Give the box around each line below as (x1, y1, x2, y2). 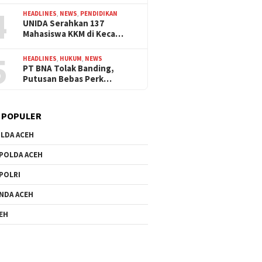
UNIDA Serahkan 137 (23, 17, 105, 29)
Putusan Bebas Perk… (23, 73, 112, 84)
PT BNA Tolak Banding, (23, 62, 115, 74)
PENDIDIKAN (80, 9, 118, 18)
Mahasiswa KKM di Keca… (23, 27, 124, 39)
